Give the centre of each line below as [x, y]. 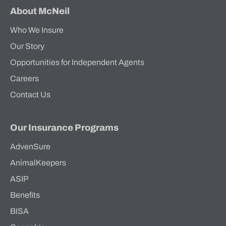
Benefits [25, 195]
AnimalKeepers [38, 163]
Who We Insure [37, 30]
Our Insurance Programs [64, 128]
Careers [24, 79]
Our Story [27, 46]
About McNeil [40, 11]
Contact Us [30, 95]
